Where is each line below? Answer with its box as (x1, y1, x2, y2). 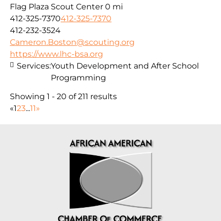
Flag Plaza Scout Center (10, 1, 103, 11)
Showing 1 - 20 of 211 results (10, 91, 117, 101)
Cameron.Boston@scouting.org (10, 37, 135, 47)
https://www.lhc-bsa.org (10, 49, 103, 59)
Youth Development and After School (51, 61, 199, 71)
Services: (17, 61, 51, 71)
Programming (51, 73, 106, 82)
